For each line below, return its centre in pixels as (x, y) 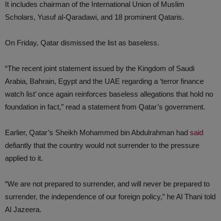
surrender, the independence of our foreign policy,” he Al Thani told (110, 197)
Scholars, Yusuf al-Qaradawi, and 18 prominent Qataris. (94, 17)
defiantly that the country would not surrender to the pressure (102, 145)
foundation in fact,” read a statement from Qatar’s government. (105, 107)
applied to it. (24, 158)
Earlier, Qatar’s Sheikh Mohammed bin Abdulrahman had (97, 132)
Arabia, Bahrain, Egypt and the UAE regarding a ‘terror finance (104, 81)
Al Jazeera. (23, 209)
